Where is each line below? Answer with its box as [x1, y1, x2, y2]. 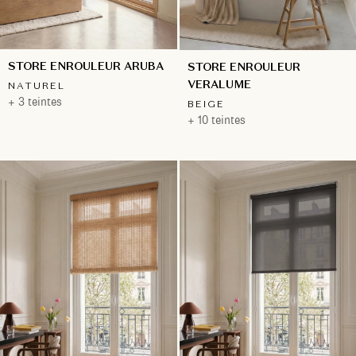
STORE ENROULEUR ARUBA [8, 59, 164, 74]
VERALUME [187, 76, 251, 91]
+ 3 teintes [8, 95, 62, 110]
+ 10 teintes [187, 112, 246, 127]
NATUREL [8, 79, 65, 92]
